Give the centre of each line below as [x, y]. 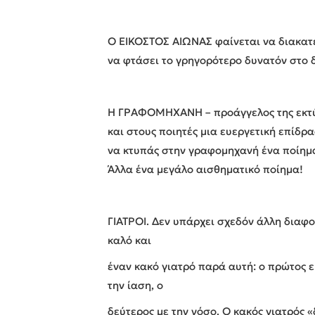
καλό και [130, 240]
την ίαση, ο [136, 285]
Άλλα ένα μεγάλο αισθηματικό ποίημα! [206, 169]
